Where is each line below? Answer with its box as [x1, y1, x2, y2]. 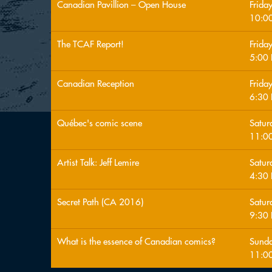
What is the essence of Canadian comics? [57, 236, 216, 247]
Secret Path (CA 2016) [57, 196, 143, 208]
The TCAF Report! [57, 38, 124, 50]
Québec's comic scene [57, 117, 142, 129]
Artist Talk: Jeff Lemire [57, 157, 139, 168]
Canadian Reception [57, 78, 134, 89]
